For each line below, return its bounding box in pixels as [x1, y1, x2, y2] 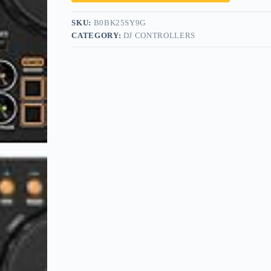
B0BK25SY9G [93, 18, 146, 28]
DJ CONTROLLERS [123, 31, 195, 41]
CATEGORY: [71, 31, 123, 41]
